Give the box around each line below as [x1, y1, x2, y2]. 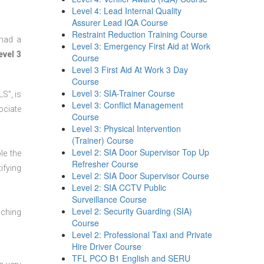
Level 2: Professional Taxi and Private [72, 229, 213, 240]
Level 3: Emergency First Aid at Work [72, 40, 211, 52]
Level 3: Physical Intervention [72, 123, 181, 134]
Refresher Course [72, 158, 139, 170]
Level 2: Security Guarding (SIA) [72, 205, 193, 217]
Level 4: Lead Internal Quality [72, 5, 182, 16]
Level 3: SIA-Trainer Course [72, 87, 176, 99]
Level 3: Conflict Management [72, 99, 184, 111]
